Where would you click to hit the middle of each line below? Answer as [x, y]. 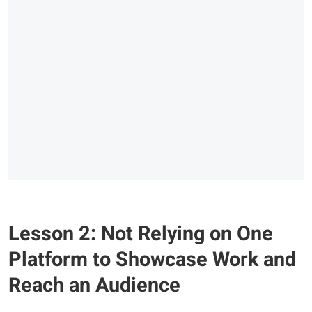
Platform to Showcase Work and [152, 260]
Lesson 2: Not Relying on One [141, 234]
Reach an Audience [94, 286]
